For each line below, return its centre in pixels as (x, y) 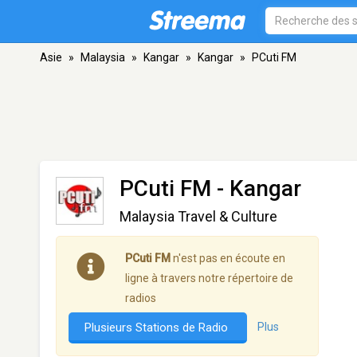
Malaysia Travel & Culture (198, 216)
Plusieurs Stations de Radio (158, 328)
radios (141, 298)
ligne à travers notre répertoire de (209, 278)
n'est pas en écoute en (228, 258)
